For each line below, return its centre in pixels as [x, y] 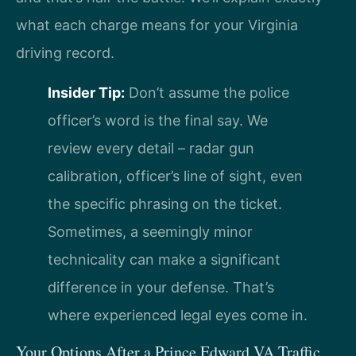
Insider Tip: [86, 92]
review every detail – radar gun [151, 148]
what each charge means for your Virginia [157, 25]
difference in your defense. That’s [161, 287]
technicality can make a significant [164, 259]
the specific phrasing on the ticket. [165, 203]
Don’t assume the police [207, 92]
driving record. [65, 52]
